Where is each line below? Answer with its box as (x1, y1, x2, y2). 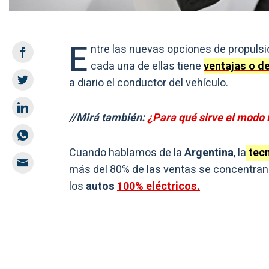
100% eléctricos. (117, 178, 200, 195)
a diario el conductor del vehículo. (69, 75, 228, 92)
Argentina (184, 145, 234, 162)
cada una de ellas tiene (91, 58, 204, 75)
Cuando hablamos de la (69, 145, 184, 162)
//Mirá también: (69, 110, 147, 127)
